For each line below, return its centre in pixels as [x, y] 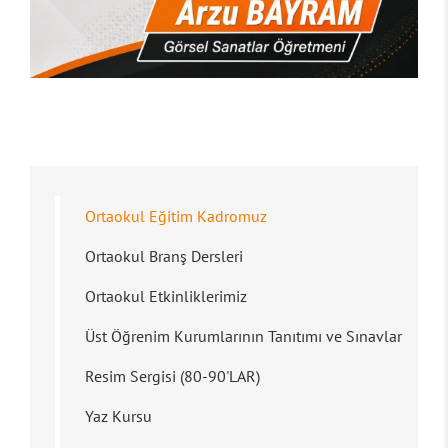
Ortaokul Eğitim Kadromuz [176, 216]
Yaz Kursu [118, 416]
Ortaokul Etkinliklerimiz [166, 296]
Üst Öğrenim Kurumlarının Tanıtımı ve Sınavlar [243, 336]
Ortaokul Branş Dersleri [164, 256]
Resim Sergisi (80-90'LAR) [172, 376]
